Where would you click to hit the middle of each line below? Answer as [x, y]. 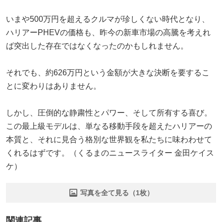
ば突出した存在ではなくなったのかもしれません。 [97, 46]
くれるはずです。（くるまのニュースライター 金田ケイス [110, 153]
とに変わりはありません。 [54, 86]
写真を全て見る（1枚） [117, 193]
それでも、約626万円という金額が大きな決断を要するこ [108, 72]
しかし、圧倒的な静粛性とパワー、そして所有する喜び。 [109, 112]
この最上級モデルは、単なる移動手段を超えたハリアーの [109, 126]
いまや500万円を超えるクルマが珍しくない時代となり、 [108, 19]
